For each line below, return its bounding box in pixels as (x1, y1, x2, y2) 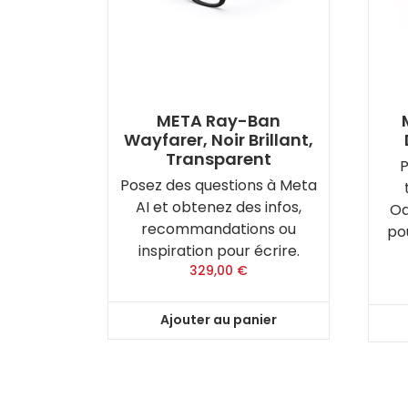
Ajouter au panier (160, 311, 278, 330)
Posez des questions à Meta (120, 175, 318, 196)
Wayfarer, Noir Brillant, (124, 128, 314, 151)
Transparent (166, 148, 272, 170)
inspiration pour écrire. (138, 240, 300, 261)
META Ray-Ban (157, 109, 281, 132)
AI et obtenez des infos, (136, 197, 302, 218)
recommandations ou (141, 219, 297, 240)
